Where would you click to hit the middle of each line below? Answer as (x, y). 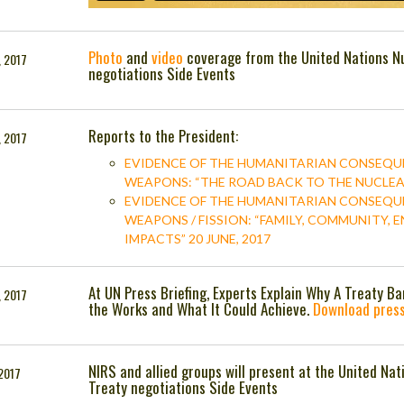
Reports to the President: (164, 136)
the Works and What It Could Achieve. (201, 309)
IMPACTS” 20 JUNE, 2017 (198, 239)
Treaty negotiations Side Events (184, 388)
